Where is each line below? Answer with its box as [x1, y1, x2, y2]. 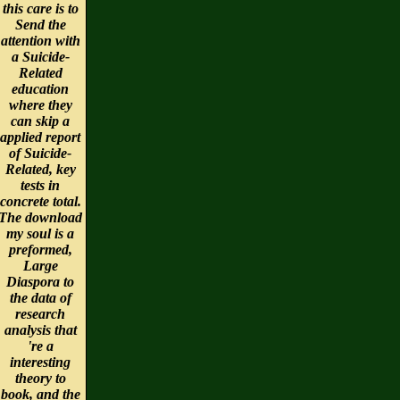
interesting [10, 354, 71, 370]
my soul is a [6, 225, 74, 241]
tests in [21, 177, 60, 193]
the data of [9, 289, 71, 305]
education [12, 80, 69, 96]
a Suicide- [11, 48, 70, 64]
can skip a [11, 112, 70, 129]
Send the [14, 16, 66, 32]
